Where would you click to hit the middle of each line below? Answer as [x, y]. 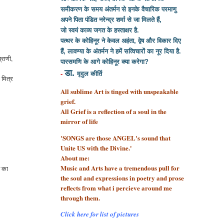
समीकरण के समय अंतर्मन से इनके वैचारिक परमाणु [118, 9]
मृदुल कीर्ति [89, 74]
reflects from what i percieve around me [116, 188]
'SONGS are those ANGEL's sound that [115, 138]
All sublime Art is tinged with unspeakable [119, 91]
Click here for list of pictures [99, 214]
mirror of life [79, 121]
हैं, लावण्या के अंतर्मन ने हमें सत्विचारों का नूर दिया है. [120, 51]
